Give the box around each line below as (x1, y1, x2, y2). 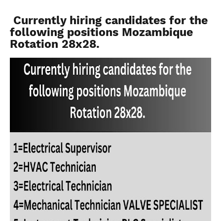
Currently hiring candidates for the (10, 14, 208, 27)
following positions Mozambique (10, 26, 193, 39)
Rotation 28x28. (10, 37, 103, 51)
